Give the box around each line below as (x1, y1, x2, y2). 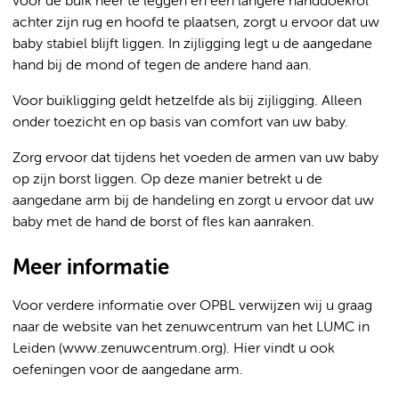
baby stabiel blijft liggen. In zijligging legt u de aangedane (12, 37, 372, 52)
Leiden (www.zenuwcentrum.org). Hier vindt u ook (12, 342, 335, 356)
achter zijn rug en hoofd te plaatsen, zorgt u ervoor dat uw (12, 16, 379, 30)
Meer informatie (12, 257, 169, 279)
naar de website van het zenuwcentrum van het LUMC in (12, 321, 370, 335)
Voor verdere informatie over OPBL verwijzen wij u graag (12, 299, 372, 313)
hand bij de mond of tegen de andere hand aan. (12, 59, 312, 73)
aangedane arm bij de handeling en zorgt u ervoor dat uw (12, 194, 374, 208)
